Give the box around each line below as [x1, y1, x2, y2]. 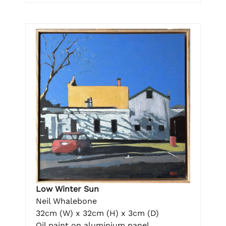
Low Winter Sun [36, 184, 99, 194]
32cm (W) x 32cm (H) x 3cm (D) [36, 208, 159, 218]
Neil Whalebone [36, 196, 97, 206]
